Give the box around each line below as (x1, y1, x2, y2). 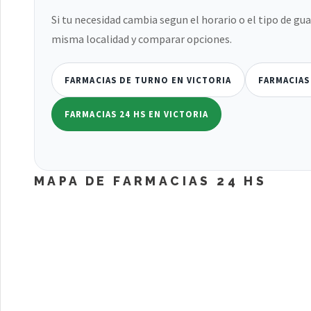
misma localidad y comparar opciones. (51, 31, 232, 46)
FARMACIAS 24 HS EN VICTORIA (65, 108, 209, 120)
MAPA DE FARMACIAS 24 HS (34, 174, 267, 189)
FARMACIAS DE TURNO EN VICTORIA (65, 74, 232, 85)
